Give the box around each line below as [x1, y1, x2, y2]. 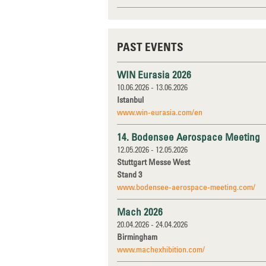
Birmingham [117, 232, 157, 242]
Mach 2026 [117, 205, 163, 218]
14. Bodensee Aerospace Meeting [117, 131, 260, 143]
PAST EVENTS [117, 40, 184, 53]
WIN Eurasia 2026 [117, 68, 191, 81]
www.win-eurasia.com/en [117, 107, 202, 117]
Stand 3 [117, 169, 142, 179]
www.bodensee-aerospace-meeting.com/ [117, 182, 255, 192]
